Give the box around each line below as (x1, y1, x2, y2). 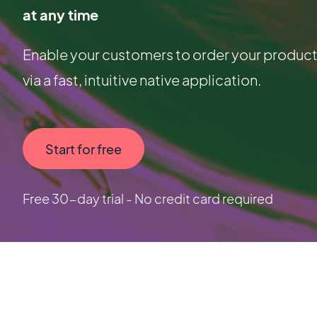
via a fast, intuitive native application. (23, 71, 261, 89)
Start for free (45, 140, 122, 157)
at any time (23, 6, 98, 24)
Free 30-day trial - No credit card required (23, 190, 273, 207)
